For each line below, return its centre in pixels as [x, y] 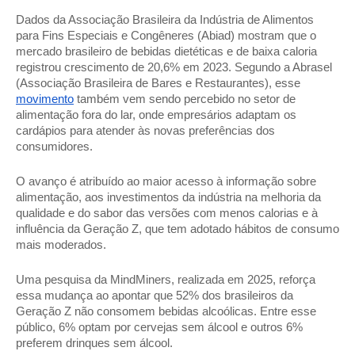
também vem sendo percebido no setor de [185, 99]
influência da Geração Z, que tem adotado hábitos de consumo [177, 229]
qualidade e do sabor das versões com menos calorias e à [167, 213]
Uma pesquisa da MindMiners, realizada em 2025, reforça [166, 280]
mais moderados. [63, 245]
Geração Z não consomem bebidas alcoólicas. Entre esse [166, 311]
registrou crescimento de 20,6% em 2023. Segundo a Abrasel [174, 67]
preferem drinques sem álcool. [96, 343]
